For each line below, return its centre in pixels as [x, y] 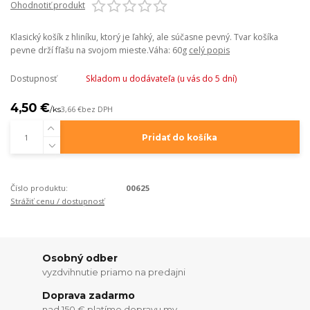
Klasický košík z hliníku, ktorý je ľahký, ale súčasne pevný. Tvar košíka [144, 37]
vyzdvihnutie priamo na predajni [114, 272]
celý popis [209, 50]
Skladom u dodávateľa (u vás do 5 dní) [161, 78]
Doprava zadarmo [89, 296]
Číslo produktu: [39, 188]
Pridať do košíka [180, 137]
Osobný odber [80, 258]
